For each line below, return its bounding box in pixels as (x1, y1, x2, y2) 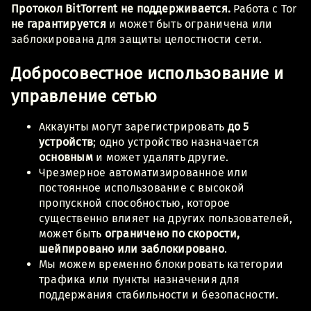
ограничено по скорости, (104, 226, 240, 240)
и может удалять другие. (92, 150, 229, 164)
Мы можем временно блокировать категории (39, 257, 284, 271)
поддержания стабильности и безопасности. (39, 287, 279, 301)
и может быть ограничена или (106, 17, 273, 31)
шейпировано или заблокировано (39, 242, 224, 255)
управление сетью (11, 86, 157, 106)
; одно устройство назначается (93, 135, 260, 149)
